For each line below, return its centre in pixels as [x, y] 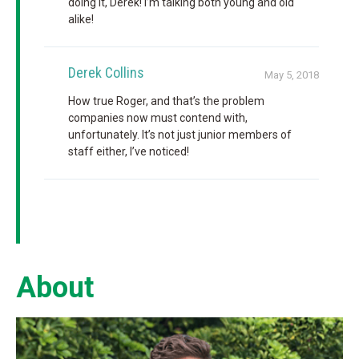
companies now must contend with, [157, 117]
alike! [81, 19]
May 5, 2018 [292, 75]
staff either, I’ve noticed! [128, 151]
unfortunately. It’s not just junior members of [179, 134]
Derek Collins [106, 72]
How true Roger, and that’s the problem [166, 101]
